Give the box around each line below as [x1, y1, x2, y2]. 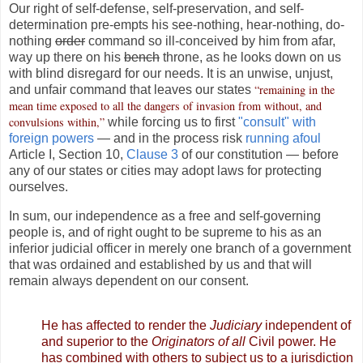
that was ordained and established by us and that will [9, 257, 312, 271]
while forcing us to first [105, 114, 238, 129]
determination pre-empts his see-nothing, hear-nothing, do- [9, 17, 344, 32]
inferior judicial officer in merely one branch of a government [9, 241, 351, 255]
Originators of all [152, 335, 246, 349]
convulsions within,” [9, 113, 105, 130]
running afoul [246, 130, 321, 145]
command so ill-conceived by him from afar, [85, 33, 335, 48]
